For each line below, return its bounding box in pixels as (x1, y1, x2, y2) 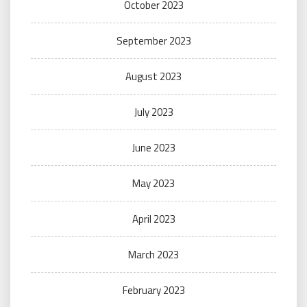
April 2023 (132, 211, 175, 227)
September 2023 (116, 33, 191, 49)
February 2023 (122, 282, 185, 298)
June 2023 (132, 140, 175, 156)
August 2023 (125, 69, 182, 84)
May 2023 (132, 175, 175, 191)
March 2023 (128, 247, 179, 262)
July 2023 (134, 104, 173, 120)
